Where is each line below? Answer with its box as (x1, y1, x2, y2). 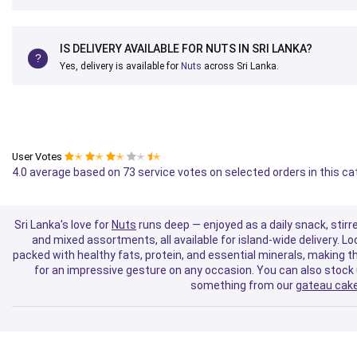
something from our (190, 278, 296, 292)
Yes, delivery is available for (60, 60, 181, 72)
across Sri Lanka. (202, 60, 279, 72)
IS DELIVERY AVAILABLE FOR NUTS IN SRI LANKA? (60, 41, 312, 55)
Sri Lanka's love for (14, 218, 112, 231)
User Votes (12, 150, 62, 163)
